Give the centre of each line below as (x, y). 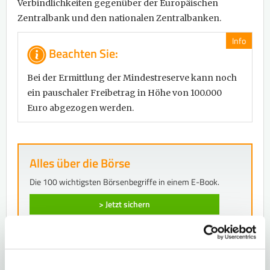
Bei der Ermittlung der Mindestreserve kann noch (132, 78)
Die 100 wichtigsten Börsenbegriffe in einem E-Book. (124, 182)
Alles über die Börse (80, 163)
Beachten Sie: (82, 53)
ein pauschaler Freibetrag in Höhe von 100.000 (124, 93)
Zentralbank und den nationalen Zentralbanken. (120, 18)
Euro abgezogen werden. (80, 108)
